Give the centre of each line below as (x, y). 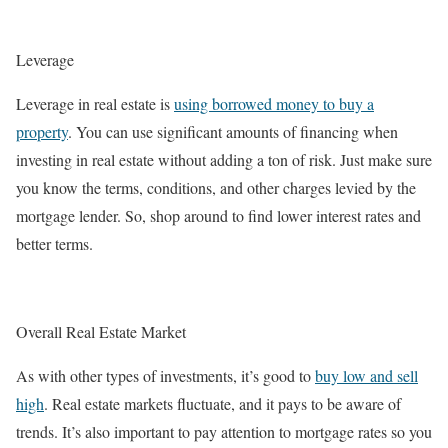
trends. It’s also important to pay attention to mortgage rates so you (224, 431)
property (42, 131)
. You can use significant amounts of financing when (233, 131)
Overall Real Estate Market (103, 331)
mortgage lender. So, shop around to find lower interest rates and (218, 215)
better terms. (57, 243)
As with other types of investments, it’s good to (165, 375)
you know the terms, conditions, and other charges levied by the (216, 187)
